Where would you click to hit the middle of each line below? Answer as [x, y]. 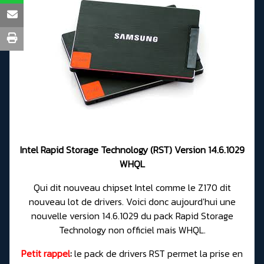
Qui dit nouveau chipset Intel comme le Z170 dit [132, 188]
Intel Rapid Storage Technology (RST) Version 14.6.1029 [132, 150]
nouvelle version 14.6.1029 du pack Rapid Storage [132, 216]
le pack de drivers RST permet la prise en [157, 254]
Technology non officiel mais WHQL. [132, 230]
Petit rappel [46, 254]
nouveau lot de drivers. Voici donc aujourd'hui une [132, 202]
